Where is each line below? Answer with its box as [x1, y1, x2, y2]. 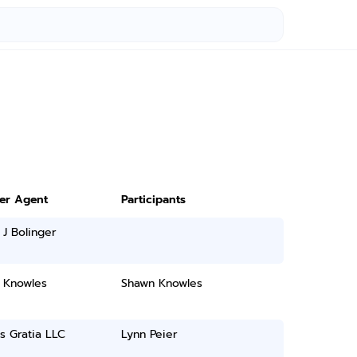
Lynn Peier [121, 326, 178, 343]
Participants [121, 191, 186, 208]
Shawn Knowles [121, 275, 203, 292]
